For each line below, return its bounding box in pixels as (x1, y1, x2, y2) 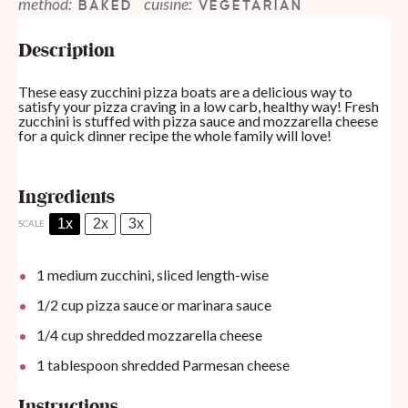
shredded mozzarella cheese (84, 326, 262, 344)
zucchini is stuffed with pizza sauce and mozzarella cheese (18, 112, 378, 130)
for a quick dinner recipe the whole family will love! (18, 127, 331, 145)
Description (18, 38, 115, 66)
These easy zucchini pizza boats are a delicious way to (18, 83, 352, 101)
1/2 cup (36, 296, 84, 314)
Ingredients (18, 185, 115, 212)
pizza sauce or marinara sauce (84, 296, 271, 314)
